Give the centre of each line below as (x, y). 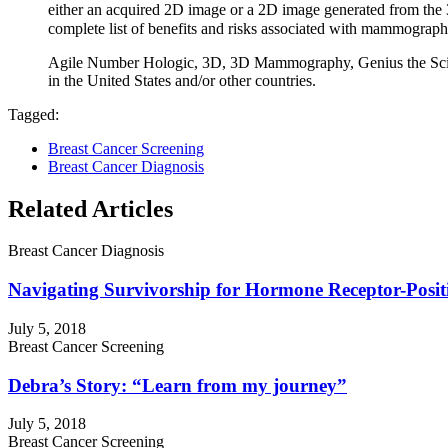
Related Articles (90, 208)
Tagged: (33, 114)
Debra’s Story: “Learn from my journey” (177, 385)
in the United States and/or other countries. (182, 80)
